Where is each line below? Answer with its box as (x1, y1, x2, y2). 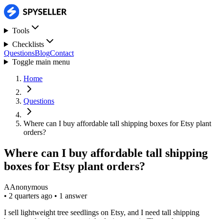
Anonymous (10, 182, 48, 191)
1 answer (59, 191, 87, 200)
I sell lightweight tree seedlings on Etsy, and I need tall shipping (4, 208, 199, 217)
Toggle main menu (12, 58, 70, 66)
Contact (50, 49, 74, 57)
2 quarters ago (9, 191, 54, 200)
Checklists (12, 40, 44, 48)
